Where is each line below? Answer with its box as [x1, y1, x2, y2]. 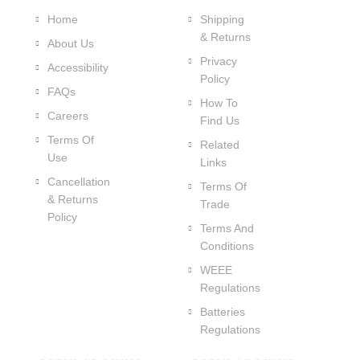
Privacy [199, 55, 237, 67]
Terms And [199, 222, 254, 235]
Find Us [199, 114, 239, 127]
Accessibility [47, 61, 108, 74]
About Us [47, 37, 94, 50]
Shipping [199, 13, 244, 26]
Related [199, 138, 239, 151]
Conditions [199, 239, 254, 252]
